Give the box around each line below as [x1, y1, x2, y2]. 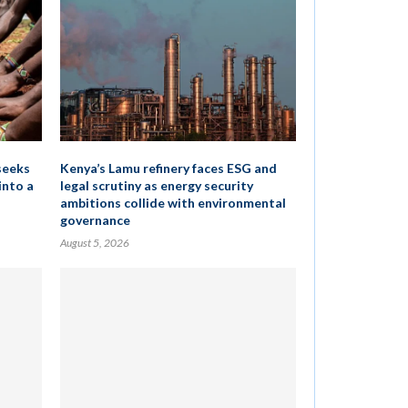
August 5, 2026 [59, 236, 129, 250]
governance [59, 212, 130, 228]
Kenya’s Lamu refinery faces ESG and [59, 160, 277, 176]
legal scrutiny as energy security [59, 178, 253, 193]
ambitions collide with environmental [59, 195, 286, 210]
